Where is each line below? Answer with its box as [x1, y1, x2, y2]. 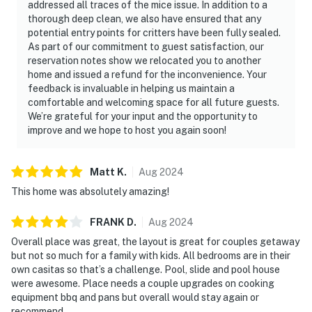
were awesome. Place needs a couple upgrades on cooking [11, 277, 274, 289]
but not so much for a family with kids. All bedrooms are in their [11, 249, 290, 261]
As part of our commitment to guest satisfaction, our [28, 40, 264, 52]
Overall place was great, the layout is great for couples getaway [11, 235, 299, 247]
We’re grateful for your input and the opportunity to [28, 110, 258, 122]
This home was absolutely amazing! [11, 185, 169, 197]
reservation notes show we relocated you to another [28, 54, 261, 66]
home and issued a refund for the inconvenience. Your [28, 68, 267, 80]
